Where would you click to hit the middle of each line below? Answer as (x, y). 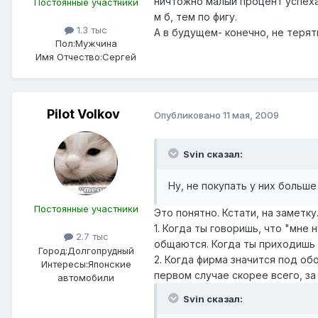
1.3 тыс (91, 30)
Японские (109, 264)
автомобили (86, 277)
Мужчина (96, 44)
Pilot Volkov (83, 114)
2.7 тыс (91, 237)
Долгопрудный (100, 250)
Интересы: (64, 264)
